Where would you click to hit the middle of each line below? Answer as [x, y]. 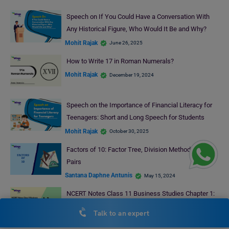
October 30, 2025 [129, 131]
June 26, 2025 [126, 43]
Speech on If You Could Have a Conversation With [138, 17]
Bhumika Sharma [88, 220]
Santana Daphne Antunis [99, 176]
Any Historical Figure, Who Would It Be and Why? [136, 29]
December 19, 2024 [132, 75]
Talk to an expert [121, 214]
